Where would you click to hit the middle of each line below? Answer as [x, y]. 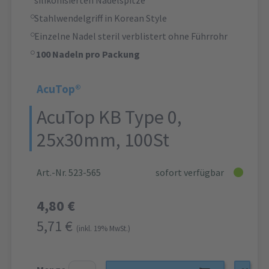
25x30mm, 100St [103, 140]
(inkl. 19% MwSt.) [103, 228]
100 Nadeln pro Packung [88, 54]
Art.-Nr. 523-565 [69, 173]
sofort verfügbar [190, 173]
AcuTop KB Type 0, [109, 117]
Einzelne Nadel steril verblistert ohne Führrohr [131, 36]
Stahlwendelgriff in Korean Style [101, 18]
